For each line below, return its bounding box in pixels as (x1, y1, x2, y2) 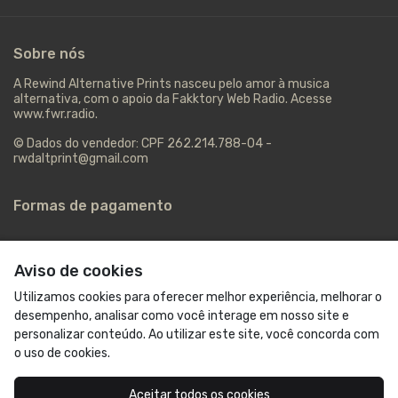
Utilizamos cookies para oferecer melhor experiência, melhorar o (14, 290, 382, 305)
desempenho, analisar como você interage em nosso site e (14, 308, 349, 323)
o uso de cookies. (14, 346, 110, 361)
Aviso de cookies (14, 261, 143, 281)
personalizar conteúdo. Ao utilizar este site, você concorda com (14, 327, 379, 342)
